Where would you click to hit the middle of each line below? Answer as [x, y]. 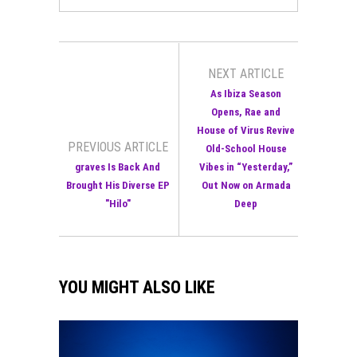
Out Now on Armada [246, 185]
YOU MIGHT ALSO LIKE [137, 287]
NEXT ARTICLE [246, 73]
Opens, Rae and [246, 112]
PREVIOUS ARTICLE [118, 147]
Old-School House [246, 148]
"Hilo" [118, 203]
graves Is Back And [118, 167]
